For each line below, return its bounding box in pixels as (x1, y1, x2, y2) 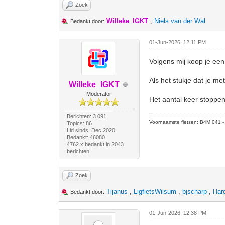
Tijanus (106, 188, 128, 195)
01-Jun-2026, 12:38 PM (149, 210, 207, 216)
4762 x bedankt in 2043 (66, 141, 124, 147)
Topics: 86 (66, 120, 92, 126)
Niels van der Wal (154, 17, 206, 25)
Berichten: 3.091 (66, 113, 106, 119)
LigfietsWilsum (134, 188, 177, 195)
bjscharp (182, 188, 207, 195)
